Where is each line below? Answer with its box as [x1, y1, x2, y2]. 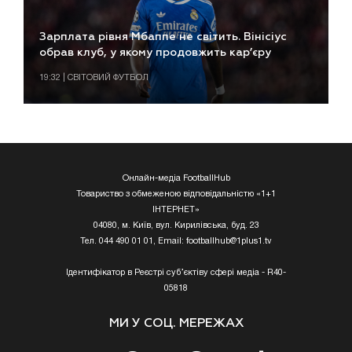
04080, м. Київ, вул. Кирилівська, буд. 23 [93, 222, 259, 230]
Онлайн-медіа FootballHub [122, 174, 230, 183]
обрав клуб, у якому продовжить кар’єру [39, 47, 271, 59]
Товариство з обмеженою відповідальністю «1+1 [76, 190, 276, 199]
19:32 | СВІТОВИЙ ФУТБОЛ [39, 74, 148, 82]
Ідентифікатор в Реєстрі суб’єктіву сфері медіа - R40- [66, 269, 286, 277]
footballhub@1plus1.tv [186, 237, 272, 246]
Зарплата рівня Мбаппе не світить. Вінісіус [39, 31, 287, 43]
